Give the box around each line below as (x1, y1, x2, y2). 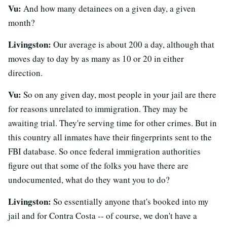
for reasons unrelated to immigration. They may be (8, 102, 188, 115)
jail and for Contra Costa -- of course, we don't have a (8, 209, 197, 221)
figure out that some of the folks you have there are (8, 159, 188, 171)
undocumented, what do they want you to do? (8, 173, 170, 185)
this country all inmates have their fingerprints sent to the (8, 131, 212, 143)
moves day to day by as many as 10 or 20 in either (8, 52, 184, 64)
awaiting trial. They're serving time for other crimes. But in (8, 117, 217, 129)
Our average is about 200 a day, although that (51, 38, 214, 50)
